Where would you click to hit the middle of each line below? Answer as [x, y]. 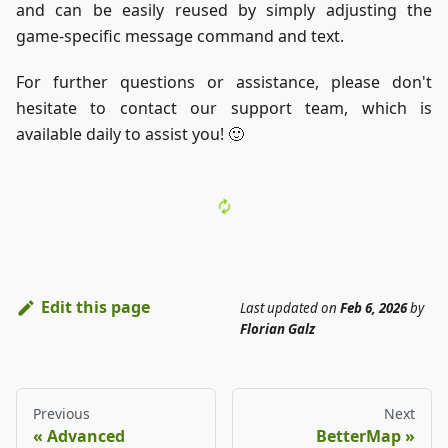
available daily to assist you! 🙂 [130, 134]
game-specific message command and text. [180, 36]
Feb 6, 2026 [373, 307]
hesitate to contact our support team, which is [224, 108]
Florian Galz [277, 328]
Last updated [279, 307]
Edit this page [95, 307]
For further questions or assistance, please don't [224, 82]
